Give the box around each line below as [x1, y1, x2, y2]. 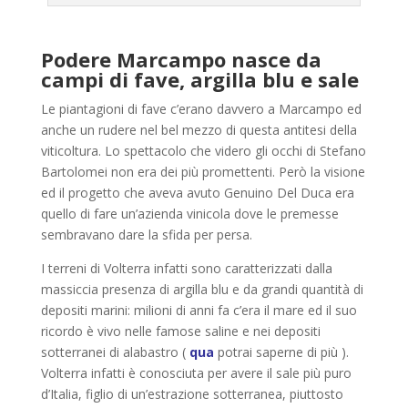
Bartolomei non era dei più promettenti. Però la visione [40, 162, 365, 180]
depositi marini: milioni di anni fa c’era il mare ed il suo [40, 301, 357, 319]
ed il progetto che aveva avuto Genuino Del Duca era [40, 183, 354, 201]
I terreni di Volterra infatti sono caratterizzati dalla [40, 259, 332, 277]
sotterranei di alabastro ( [40, 342, 189, 361]
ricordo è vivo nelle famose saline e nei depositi [40, 321, 321, 340]
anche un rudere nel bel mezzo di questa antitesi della [40, 120, 357, 138]
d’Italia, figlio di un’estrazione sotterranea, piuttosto [40, 384, 343, 403]
